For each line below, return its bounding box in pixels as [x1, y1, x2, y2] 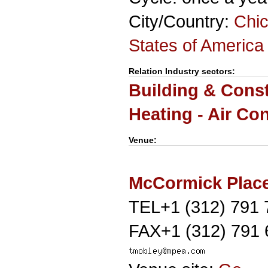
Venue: [129, 135, 157, 145]
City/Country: [129, 11, 234, 31]
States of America [129, 35, 264, 55]
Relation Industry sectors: [129, 66, 235, 76]
